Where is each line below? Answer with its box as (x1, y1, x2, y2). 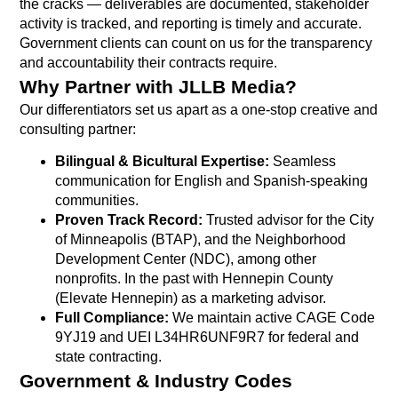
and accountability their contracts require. (20, 54, 278, 70)
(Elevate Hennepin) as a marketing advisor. (55, 291, 327, 306)
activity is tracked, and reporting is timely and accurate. (20, 15, 362, 31)
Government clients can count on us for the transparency (20, 35, 373, 51)
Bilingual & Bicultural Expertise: (55, 154, 270, 170)
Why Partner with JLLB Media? (20, 76, 298, 97)
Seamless (269, 154, 337, 170)
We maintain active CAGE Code (169, 310, 376, 326)
